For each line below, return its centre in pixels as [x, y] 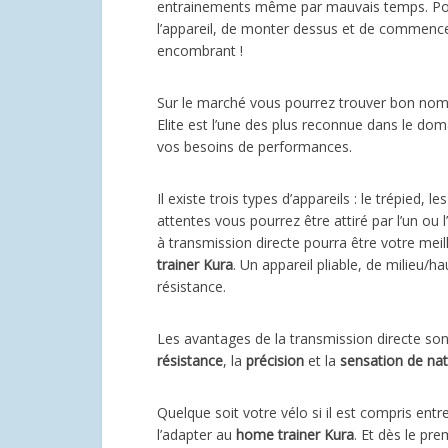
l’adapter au [196, 435]
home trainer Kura [295, 435]
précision [275, 361]
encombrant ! [200, 51]
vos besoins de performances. [254, 147]
